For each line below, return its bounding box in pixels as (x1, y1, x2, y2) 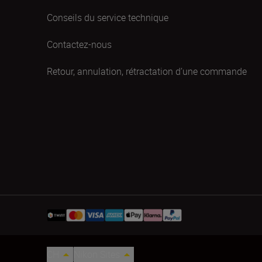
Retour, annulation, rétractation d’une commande (47, 65, 247, 78)
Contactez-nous (47, 38, 112, 51)
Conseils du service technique (47, 11, 168, 24)
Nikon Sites (74, 248, 120, 261)
